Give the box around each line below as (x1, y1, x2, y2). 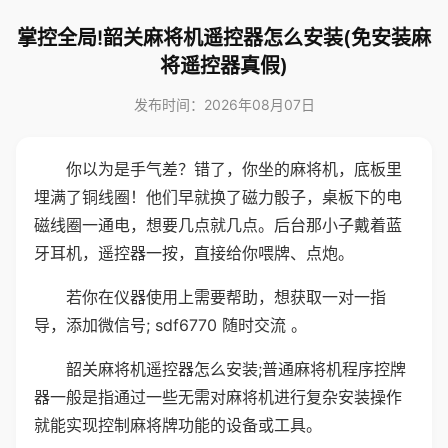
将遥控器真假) (160, 54, 288, 78)
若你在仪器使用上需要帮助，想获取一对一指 (66, 287, 386, 307)
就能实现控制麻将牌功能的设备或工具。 (34, 415, 322, 435)
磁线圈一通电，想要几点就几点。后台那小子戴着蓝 (34, 215, 402, 235)
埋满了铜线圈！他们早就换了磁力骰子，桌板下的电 (34, 187, 402, 207)
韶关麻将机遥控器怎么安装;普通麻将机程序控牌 (66, 359, 406, 379)
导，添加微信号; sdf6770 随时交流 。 (34, 315, 307, 335)
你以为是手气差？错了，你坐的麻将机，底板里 (66, 159, 402, 179)
